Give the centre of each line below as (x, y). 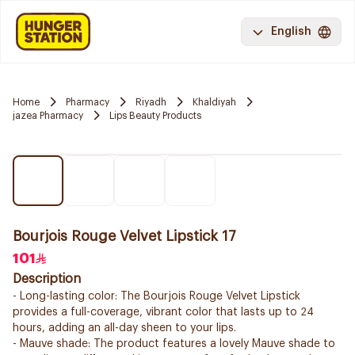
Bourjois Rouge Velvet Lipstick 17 (124, 236)
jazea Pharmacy (48, 115)
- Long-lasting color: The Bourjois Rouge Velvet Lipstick (157, 296)
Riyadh (151, 102)
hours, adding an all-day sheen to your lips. (124, 328)
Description (47, 279)
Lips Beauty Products (155, 115)
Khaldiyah (214, 102)
